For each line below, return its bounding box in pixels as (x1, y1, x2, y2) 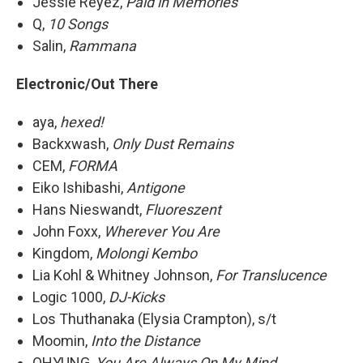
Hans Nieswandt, (32, 201, 145, 218)
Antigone (126, 179, 185, 196)
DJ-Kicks (109, 288, 164, 305)
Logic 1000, (32, 288, 109, 305)
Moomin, (32, 332, 91, 349)
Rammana (69, 37, 136, 54)
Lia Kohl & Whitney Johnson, (32, 267, 216, 284)
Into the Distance (91, 332, 200, 349)
